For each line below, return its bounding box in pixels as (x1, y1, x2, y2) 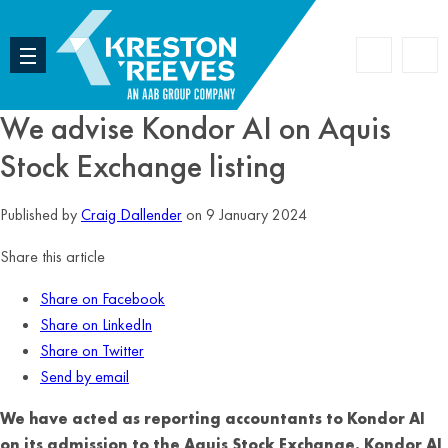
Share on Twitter (40, 340, 144, 361)
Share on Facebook (40, 288, 165, 309)
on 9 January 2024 (182, 204, 307, 225)
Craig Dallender (81, 204, 182, 225)
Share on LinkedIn (40, 314, 152, 335)
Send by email (40, 366, 129, 387)
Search (374, 53, 419, 74)
